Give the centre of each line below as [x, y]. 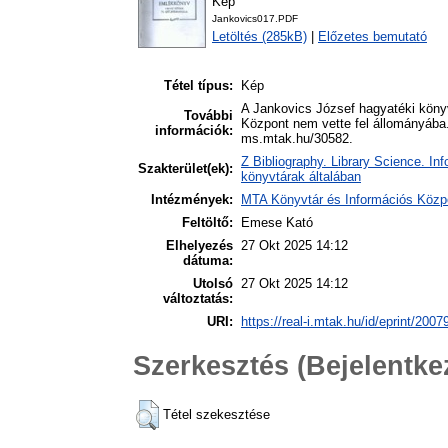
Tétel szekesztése [216, 414]
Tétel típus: [198, 86]
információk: [194, 131]
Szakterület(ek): [185, 169]
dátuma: [208, 261]
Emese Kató [277, 223]
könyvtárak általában [301, 177]
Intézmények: [192, 200]
